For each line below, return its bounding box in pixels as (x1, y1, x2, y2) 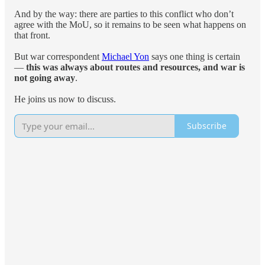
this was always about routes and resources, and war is (26, 62, 245, 72)
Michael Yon (102, 51, 149, 62)
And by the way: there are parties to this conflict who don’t (14, 8, 234, 19)
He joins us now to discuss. (14, 93, 116, 104)
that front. (14, 30, 50, 40)
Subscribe (187, 120, 227, 132)
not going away (14, 72, 75, 83)
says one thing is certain (149, 51, 240, 62)
